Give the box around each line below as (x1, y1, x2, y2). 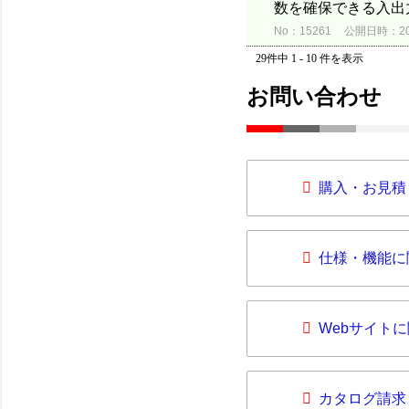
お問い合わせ (246, 84, 382, 109)
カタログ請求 (319, 391, 406, 406)
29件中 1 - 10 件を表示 (256, 52, 363, 65)
